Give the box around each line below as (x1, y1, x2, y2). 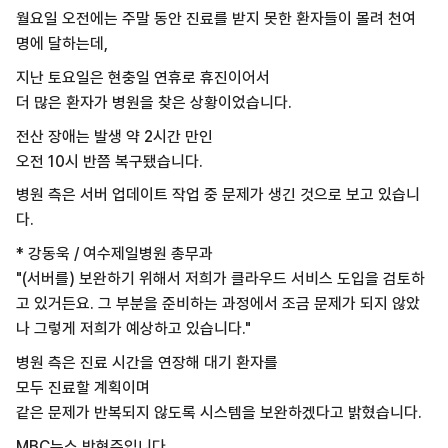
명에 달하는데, (15, 34, 108, 54)
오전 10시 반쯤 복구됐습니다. (15, 151, 203, 171)
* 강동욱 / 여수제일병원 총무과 (15, 244, 213, 264)
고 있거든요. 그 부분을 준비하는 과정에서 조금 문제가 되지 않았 (15, 294, 420, 314)
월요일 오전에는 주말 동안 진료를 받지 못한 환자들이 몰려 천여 (15, 9, 416, 29)
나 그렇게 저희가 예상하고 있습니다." (15, 319, 251, 339)
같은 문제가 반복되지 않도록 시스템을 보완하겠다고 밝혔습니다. (15, 402, 422, 422)
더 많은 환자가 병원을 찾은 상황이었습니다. (15, 92, 292, 112)
